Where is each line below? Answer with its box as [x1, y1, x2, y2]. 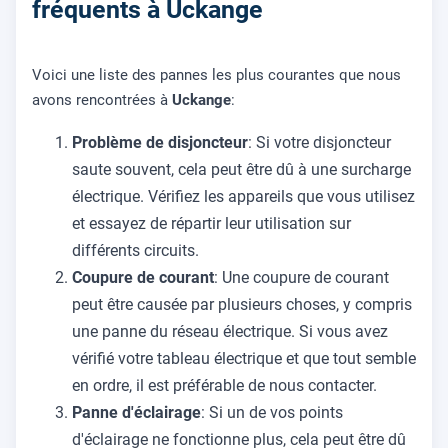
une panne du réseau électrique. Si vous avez [72, 322, 388, 341]
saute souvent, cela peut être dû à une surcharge [72, 160, 411, 179]
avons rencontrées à [32, 91, 172, 109]
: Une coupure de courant [214, 268, 389, 287]
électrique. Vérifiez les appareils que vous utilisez [72, 187, 415, 206]
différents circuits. [72, 241, 199, 260]
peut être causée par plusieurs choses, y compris [72, 295, 412, 314]
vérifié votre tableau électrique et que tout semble [72, 349, 416, 368]
